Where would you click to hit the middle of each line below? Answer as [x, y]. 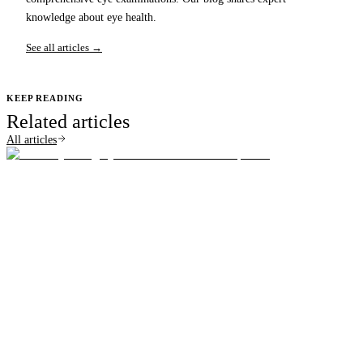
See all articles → [64, 48]
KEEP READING [45, 98]
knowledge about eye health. [91, 18]
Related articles [68, 122]
